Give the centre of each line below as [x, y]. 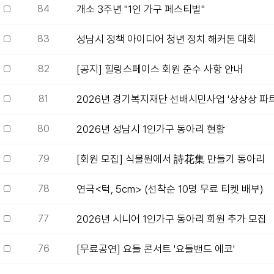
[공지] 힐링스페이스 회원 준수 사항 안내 [160, 69]
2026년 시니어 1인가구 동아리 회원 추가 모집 [172, 219]
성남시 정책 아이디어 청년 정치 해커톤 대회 [166, 39]
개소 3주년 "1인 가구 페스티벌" [141, 9]
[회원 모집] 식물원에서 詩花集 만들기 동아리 [171, 159]
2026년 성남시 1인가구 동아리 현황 [151, 129]
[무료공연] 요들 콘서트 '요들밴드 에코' [156, 249]
